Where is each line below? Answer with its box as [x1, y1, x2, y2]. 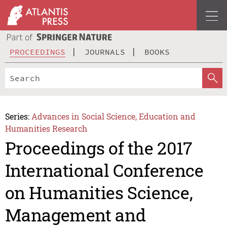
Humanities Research [5, 123, 87, 134]
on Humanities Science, [5, 181, 193, 204]
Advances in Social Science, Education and [31, 110, 196, 122]
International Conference [5, 159, 204, 182]
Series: [5, 110, 29, 122]
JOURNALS [85, 46, 125, 57]
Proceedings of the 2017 [5, 136, 193, 160]
